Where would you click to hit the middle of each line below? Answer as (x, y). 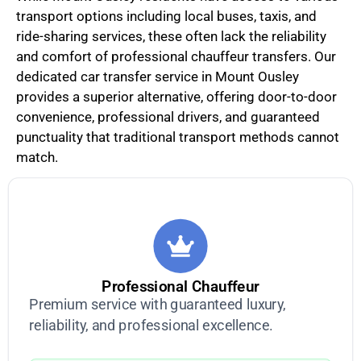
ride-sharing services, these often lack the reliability (171, 36)
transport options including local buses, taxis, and (166, 16)
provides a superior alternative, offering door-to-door (176, 96)
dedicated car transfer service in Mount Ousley (158, 76)
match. (37, 157)
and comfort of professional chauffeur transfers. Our (176, 56)
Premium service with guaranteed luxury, (158, 305)
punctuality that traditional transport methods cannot (178, 137)
